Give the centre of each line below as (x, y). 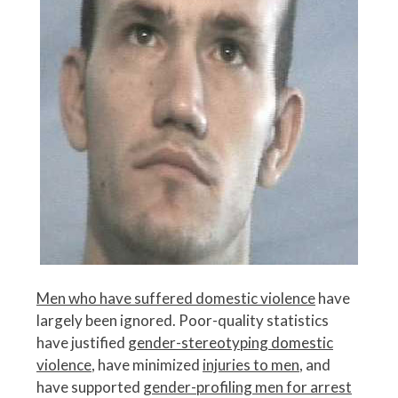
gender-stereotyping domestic (231, 343)
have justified (82, 343)
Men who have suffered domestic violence (176, 298)
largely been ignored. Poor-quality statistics (183, 321)
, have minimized (147, 365)
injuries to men (251, 365)
